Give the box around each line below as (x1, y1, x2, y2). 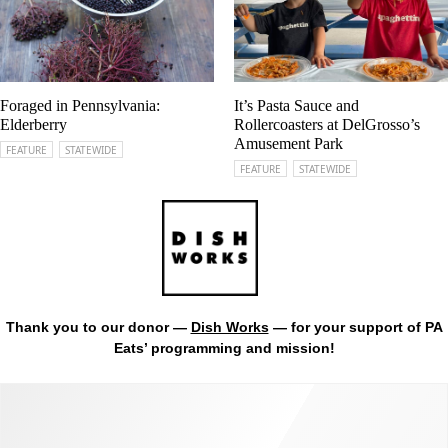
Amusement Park (234, 134, 343, 152)
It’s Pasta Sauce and (234, 96, 359, 114)
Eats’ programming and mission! (113, 339, 335, 356)
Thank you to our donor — (5, 318, 191, 335)
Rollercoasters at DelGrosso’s (234, 115, 420, 133)
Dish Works (190, 318, 269, 335)
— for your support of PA (268, 318, 443, 335)
